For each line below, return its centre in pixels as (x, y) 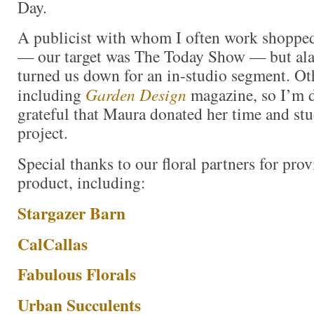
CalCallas (53, 244)
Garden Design (136, 95)
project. (43, 133)
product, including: (82, 183)
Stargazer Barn (71, 213)
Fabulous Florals (77, 274)
